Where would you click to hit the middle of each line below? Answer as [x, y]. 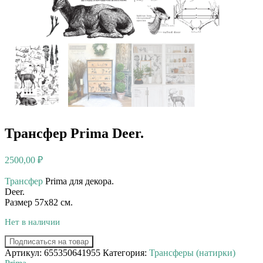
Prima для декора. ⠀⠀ [87, 181]
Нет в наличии [32, 222]
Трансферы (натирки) [192, 253]
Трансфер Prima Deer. [74, 133]
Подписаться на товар [49, 242]
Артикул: [24, 253]
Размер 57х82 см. [39, 202]
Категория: [126, 253]
